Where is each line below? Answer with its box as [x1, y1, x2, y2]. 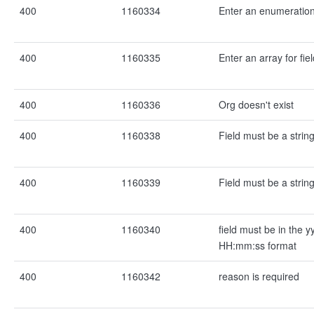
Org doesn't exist [219, 97, 294, 111]
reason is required [219, 269, 299, 283]
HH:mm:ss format [219, 238, 296, 252]
